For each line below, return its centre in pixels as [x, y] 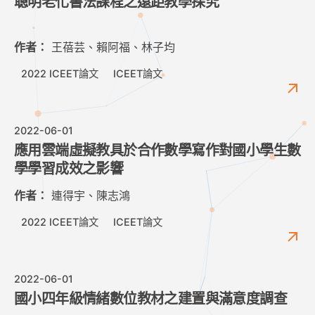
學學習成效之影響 [69, 169]
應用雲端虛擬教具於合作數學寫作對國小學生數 [157, 151]
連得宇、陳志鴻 [89, 196]
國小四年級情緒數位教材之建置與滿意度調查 [150, 299]
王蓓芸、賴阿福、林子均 [111, 47]
